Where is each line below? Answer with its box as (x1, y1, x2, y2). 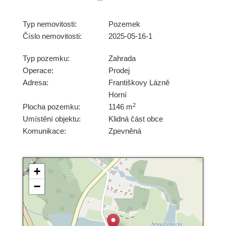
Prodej (108, 66, 130, 75)
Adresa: (23, 78, 48, 87)
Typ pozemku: (23, 54, 70, 63)
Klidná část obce (108, 115, 163, 124)
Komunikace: (23, 127, 66, 136)
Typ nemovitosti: (23, 20, 77, 29)
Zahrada (108, 54, 136, 63)
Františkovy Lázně (108, 78, 169, 87)
